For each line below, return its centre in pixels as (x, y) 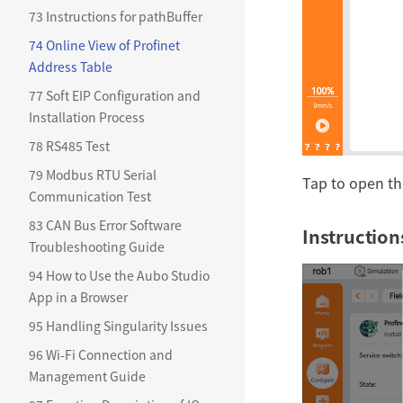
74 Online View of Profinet (104, 45)
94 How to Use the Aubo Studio (119, 275)
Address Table (71, 67)
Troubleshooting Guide (97, 246)
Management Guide (87, 376)
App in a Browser (78, 297)
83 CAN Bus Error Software (105, 225)
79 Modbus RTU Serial (93, 175)
